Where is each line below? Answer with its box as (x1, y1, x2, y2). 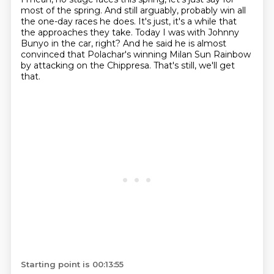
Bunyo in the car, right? (20, 38, 123, 49)
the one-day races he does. (20, 16, 138, 27)
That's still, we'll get (153, 60, 235, 71)
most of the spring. (20, 5, 105, 16)
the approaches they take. (20, 27, 135, 38)
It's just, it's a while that (138, 16, 237, 27)
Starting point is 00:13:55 (20, 259, 124, 269)
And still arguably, (104, 5, 181, 16)
